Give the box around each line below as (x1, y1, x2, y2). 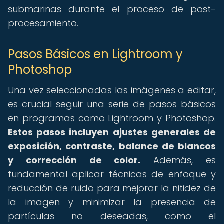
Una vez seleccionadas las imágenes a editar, (8, 84, 216, 96)
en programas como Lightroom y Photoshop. (8, 112, 216, 124)
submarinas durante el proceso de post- (8, 3, 216, 15)
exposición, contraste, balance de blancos (8, 140, 216, 152)
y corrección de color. (8, 154, 141, 166)
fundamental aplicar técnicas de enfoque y (8, 168, 216, 180)
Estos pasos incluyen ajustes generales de (8, 126, 216, 138)
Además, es (140, 154, 216, 166)
